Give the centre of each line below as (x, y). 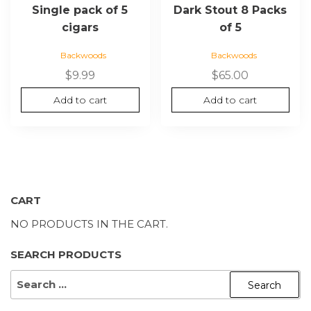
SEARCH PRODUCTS (66, 255)
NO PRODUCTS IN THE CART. (89, 224)
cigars (80, 28)
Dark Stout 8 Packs (230, 10)
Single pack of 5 (80, 10)
